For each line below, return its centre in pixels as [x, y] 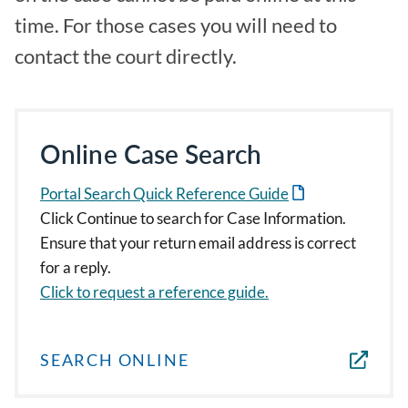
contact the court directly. [126, 56]
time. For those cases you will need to [176, 25]
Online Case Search [151, 154]
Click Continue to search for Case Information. [193, 218]
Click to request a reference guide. [154, 292]
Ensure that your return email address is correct [198, 243]
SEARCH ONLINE [115, 360]
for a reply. [76, 267]
